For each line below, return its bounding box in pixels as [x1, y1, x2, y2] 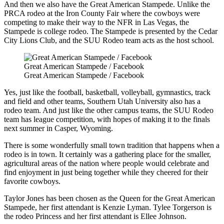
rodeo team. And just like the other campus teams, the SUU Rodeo [4, 106, 213, 115]
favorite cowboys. [4, 177, 60, 186]
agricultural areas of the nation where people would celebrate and [4, 159, 209, 168]
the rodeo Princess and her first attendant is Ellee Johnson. [4, 212, 186, 221]
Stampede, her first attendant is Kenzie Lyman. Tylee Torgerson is [4, 203, 211, 212]
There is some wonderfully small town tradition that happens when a [4, 141, 219, 150]
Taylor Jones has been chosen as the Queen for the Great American [4, 194, 215, 203]
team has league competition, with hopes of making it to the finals [4, 115, 210, 124]
